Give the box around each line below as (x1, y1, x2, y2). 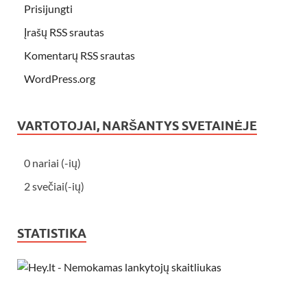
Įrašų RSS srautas (24, 25, 104, 38)
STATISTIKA (17, 225, 86, 241)
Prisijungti (24, 1, 73, 15)
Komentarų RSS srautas (24, 48, 135, 62)
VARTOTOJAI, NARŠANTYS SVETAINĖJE (17, 118, 257, 133)
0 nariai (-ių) (24, 156, 81, 169)
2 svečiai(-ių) (24, 179, 84, 193)
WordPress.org (24, 71, 95, 85)
